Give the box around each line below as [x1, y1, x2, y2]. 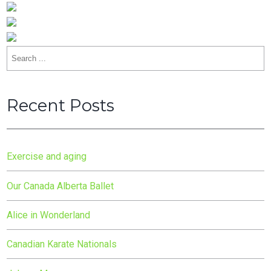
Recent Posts [7, 95, 115, 116]
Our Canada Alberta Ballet [7, 180, 114, 192]
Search [7, 48, 36, 60]
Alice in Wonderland [7, 209, 93, 221]
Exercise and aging [7, 151, 87, 163]
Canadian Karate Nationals [7, 238, 117, 250]
